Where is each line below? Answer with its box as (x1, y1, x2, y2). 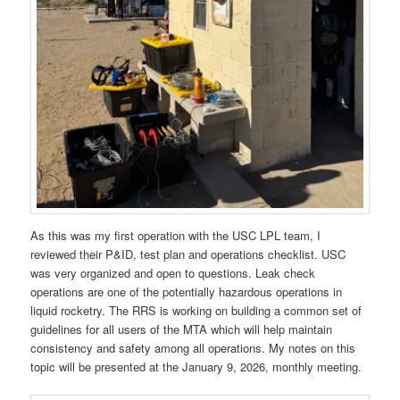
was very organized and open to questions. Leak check (30, 263, 316, 281)
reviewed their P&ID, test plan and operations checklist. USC (30, 245, 346, 262)
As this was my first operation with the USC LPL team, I (30, 226, 321, 244)
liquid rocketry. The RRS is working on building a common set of (30, 301, 362, 319)
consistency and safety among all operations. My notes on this (30, 338, 356, 356)
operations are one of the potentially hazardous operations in (30, 282, 343, 300)
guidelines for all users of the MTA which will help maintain (30, 320, 333, 337)
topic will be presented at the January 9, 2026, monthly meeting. (30, 357, 362, 375)
